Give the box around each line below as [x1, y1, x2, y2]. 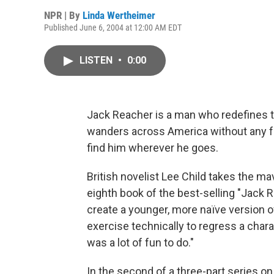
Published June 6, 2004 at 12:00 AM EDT [44, 23, 182, 32]
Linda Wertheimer [83, 9, 155, 21]
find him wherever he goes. [87, 141, 218, 154]
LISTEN [80, 54, 115, 66]
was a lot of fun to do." [87, 236, 194, 249]
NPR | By [44, 9, 83, 21]
